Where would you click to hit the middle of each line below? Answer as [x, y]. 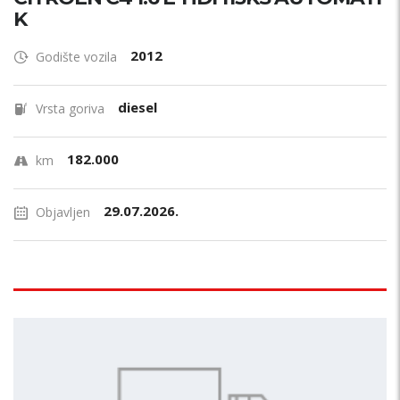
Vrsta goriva [70, 108]
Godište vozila [76, 57]
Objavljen [63, 212]
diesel [137, 107]
